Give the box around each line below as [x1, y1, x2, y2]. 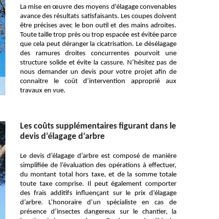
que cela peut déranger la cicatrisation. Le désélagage [20, 41, 176, 48]
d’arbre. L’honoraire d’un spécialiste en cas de [20, 199, 176, 206]
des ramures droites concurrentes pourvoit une [20, 50, 176, 57]
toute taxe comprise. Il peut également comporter [20, 180, 176, 188]
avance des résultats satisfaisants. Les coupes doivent [20, 13, 176, 20]
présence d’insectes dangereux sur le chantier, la [20, 208, 176, 216]
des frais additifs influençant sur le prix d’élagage [20, 190, 176, 197]
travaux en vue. [20, 87, 66, 94]
